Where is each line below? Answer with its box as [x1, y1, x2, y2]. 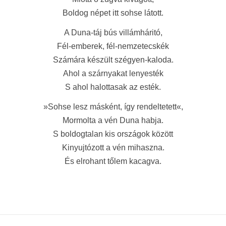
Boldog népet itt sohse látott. [63, 9, 163, 17]
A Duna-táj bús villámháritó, [64, 28, 162, 37]
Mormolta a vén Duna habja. [63, 116, 163, 125]
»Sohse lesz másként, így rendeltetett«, [43, 102, 183, 111]
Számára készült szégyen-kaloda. [52, 55, 174, 64]
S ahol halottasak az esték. [65, 83, 161, 91]
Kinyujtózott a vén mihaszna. [62, 143, 164, 152]
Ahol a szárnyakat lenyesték [63, 69, 163, 78]
